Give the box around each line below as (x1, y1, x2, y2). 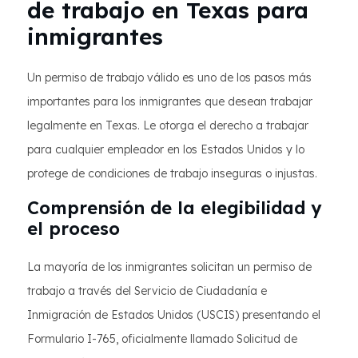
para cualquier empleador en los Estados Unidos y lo (27, 142, 304, 157)
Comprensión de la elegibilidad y (27, 197, 321, 219)
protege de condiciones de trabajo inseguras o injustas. (27, 166, 317, 181)
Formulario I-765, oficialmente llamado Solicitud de (27, 332, 297, 346)
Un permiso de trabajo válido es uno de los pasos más (27, 70, 312, 85)
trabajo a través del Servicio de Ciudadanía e (27, 284, 267, 298)
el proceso (27, 217, 120, 240)
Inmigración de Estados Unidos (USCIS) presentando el (27, 308, 320, 322)
